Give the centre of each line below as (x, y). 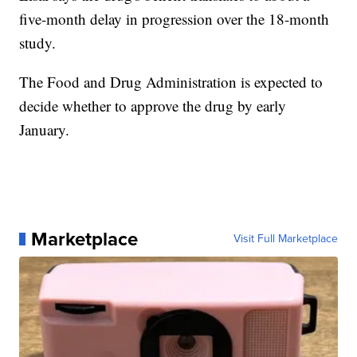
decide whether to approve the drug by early (153, 105)
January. (45, 129)
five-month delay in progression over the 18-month (175, 18)
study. (38, 42)
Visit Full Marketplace (285, 238)
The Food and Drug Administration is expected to (171, 81)
